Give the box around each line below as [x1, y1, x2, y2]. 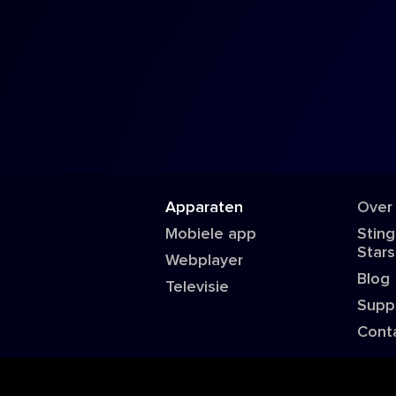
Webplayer [165, 253, 244, 269]
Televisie [165, 279, 230, 295]
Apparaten [165, 200, 244, 216]
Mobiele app [165, 226, 257, 242]
